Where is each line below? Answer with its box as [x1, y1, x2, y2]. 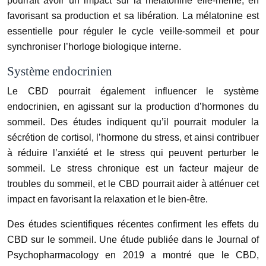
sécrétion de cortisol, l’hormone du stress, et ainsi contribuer [7, 132, 259, 143]
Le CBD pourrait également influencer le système [7, 86, 259, 97]
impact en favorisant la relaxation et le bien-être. [7, 194, 208, 205]
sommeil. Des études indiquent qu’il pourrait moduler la [7, 117, 259, 128]
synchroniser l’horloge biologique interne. [7, 42, 181, 52]
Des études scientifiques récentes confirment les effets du [7, 219, 259, 230]
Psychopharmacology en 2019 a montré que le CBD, [7, 250, 259, 261]
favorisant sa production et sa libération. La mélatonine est [7, 11, 259, 21]
